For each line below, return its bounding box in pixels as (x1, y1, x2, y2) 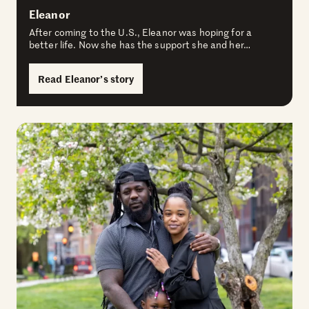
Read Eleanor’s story (38, 72, 134, 86)
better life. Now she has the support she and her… (29, 38, 250, 52)
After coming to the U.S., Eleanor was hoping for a (29, 26, 252, 39)
